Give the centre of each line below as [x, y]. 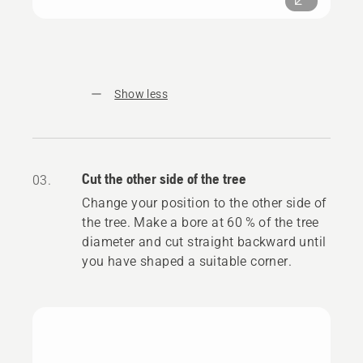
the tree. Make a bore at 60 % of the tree [201, 222]
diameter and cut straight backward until [204, 241]
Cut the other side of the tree [164, 178]
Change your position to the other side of [204, 203]
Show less [141, 94]
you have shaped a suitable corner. [187, 261]
